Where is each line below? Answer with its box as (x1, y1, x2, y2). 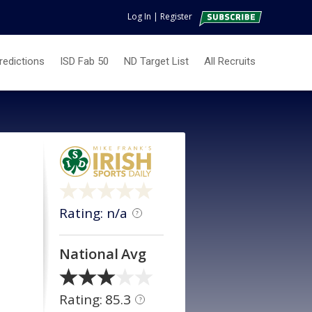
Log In (127, 10, 151, 22)
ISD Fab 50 (60, 55, 109, 68)
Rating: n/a (59, 204, 131, 222)
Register (160, 10, 192, 22)
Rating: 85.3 (59, 290, 134, 309)
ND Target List (124, 55, 189, 68)
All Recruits (204, 55, 256, 68)
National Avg (59, 244, 146, 263)
